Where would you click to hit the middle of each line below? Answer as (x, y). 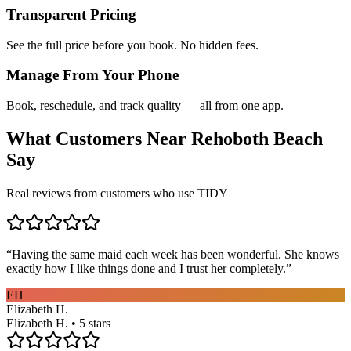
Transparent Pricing (71, 14)
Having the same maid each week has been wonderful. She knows (175, 254)
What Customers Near (99, 139)
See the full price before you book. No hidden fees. (132, 45)
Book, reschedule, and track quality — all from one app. (145, 106)
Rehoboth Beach (257, 139)
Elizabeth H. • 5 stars (58, 323)
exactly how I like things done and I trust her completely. (146, 268)
